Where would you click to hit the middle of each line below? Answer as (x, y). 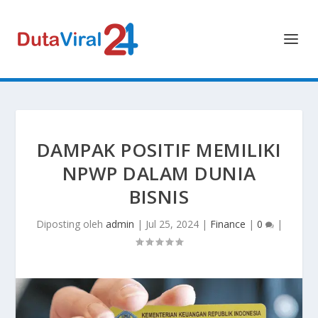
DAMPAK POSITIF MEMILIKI (159, 150)
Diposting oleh (71, 224)
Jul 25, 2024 (172, 224)
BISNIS (159, 197)
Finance (227, 224)
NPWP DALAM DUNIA (159, 173)
